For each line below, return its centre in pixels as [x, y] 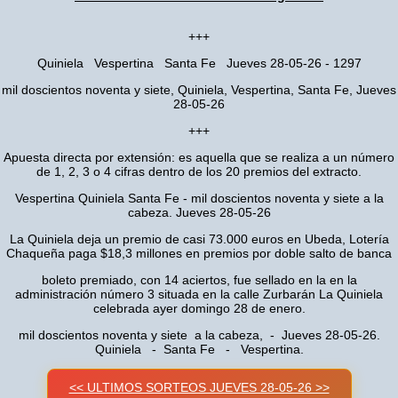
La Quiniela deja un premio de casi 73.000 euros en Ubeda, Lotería [199, 239]
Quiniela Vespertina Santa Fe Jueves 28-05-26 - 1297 [199, 63]
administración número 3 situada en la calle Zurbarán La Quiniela [199, 294]
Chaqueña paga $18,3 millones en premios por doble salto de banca [199, 253]
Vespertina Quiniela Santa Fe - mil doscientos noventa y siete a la [199, 198]
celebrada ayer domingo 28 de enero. [199, 308]
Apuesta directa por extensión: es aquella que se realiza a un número [199, 157]
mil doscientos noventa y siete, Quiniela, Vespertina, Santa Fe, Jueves [199, 90]
